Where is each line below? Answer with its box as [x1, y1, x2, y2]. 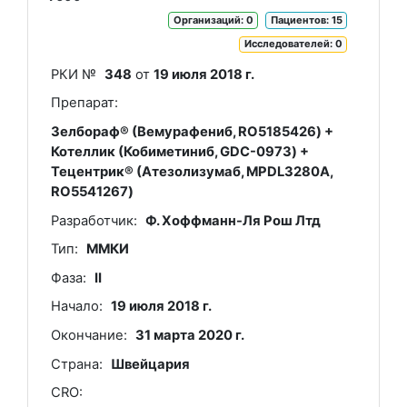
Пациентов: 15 [270, 13, 342, 26]
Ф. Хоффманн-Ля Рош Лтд [145, 212, 322, 229]
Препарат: [50, 94, 118, 112]
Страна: [50, 355, 103, 372]
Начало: [50, 298, 103, 315]
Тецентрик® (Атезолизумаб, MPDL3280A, [50, 163, 333, 180]
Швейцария [111, 355, 191, 372]
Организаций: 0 [173, 13, 253, 26]
